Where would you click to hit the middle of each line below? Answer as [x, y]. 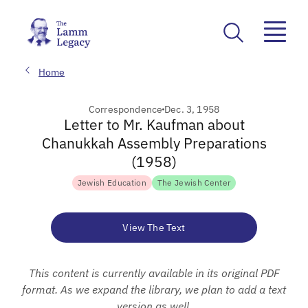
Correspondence [125, 109]
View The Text [154, 227]
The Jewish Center [194, 182]
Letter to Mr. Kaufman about [154, 124]
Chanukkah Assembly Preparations [154, 143]
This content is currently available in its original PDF [154, 273]
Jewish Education [112, 182]
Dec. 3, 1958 [192, 109]
